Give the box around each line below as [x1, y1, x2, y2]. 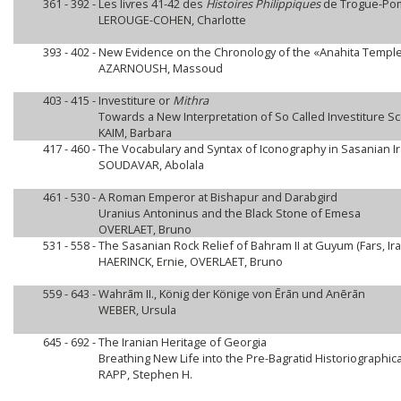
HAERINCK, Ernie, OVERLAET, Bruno [98, 253, 283, 269]
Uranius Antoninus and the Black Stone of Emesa [98, 205, 361, 221]
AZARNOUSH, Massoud [98, 60, 223, 76]
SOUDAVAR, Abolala [98, 157, 204, 173]
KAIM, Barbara [98, 124, 172, 141]
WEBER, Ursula [98, 302, 176, 318]
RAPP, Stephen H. [98, 366, 192, 382]
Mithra [173, 92, 209, 108]
